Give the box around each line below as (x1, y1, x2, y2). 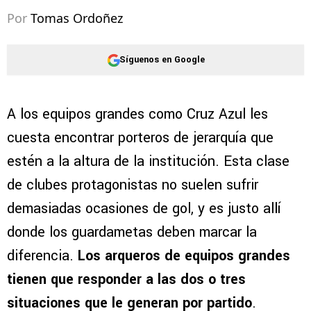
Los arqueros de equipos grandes (78, 246, 290, 267)
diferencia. (7, 246, 78, 267)
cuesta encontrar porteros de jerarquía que (7, 128, 274, 149)
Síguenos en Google (119, 53, 205, 66)
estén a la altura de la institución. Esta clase (7, 151, 289, 172)
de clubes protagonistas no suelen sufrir (7, 175, 258, 196)
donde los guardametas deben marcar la (7, 222, 257, 243)
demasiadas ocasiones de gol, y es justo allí (7, 199, 281, 219)
